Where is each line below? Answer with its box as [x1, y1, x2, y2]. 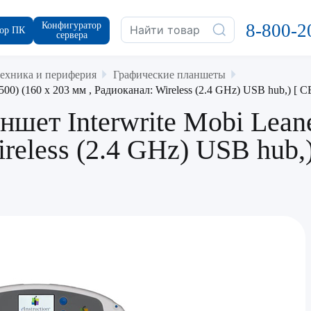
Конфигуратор [42, 20, 101, 31]
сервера [56, 30, 87, 40]
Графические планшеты [113, 69, 226, 81]
